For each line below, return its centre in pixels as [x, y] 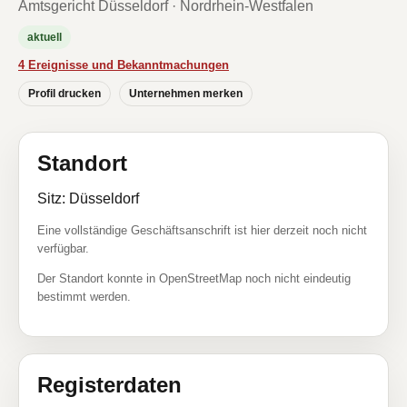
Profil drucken [65, 94]
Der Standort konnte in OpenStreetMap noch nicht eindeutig [194, 278]
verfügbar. [63, 248]
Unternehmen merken [186, 94]
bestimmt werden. [84, 297]
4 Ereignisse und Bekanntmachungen [124, 65]
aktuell [45, 37]
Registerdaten [109, 385]
